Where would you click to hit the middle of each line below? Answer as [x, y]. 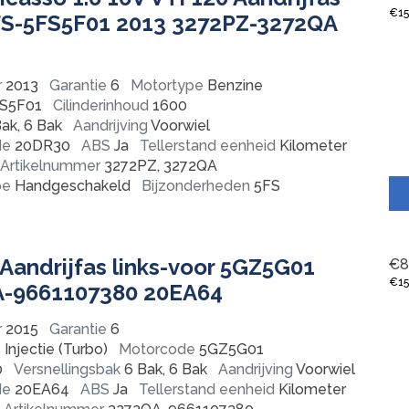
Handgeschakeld [71, 185]
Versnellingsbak [67, 369]
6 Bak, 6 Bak [164, 369]
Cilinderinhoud [101, 105]
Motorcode [157, 349]
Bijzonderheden [196, 185]
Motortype [167, 85]
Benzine [233, 85]
